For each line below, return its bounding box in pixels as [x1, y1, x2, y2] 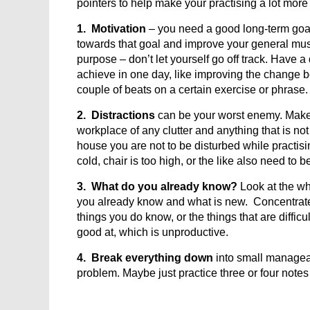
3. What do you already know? [77, 181, 237, 192]
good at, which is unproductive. [77, 226, 228, 238]
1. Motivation [77, 23, 146, 35]
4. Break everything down [77, 252, 213, 264]
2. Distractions [77, 109, 155, 121]
